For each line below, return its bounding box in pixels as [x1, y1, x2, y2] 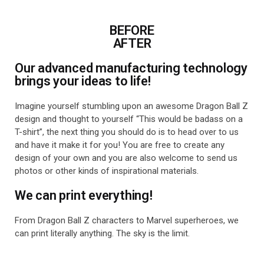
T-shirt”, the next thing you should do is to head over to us [15, 127, 239, 138]
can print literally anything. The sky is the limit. [15, 228, 190, 239]
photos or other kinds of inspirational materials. [15, 166, 199, 177]
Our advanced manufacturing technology [15, 61, 247, 76]
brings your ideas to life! [15, 74, 151, 89]
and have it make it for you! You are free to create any [15, 140, 225, 151]
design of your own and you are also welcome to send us [15, 153, 237, 164]
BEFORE [110, 23, 154, 38]
